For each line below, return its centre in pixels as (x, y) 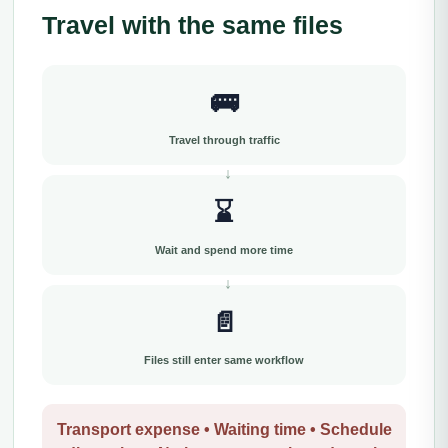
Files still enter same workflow (224, 360)
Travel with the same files (192, 25)
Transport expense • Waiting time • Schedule (224, 429)
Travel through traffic (224, 140)
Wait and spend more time (224, 250)
